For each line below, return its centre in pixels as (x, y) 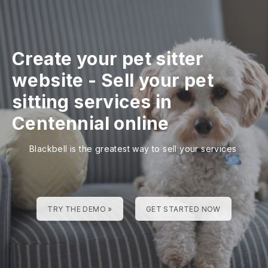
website (48, 80)
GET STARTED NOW (183, 209)
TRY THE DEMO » (80, 209)
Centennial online (91, 123)
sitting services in (92, 102)
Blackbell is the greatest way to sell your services (133, 149)
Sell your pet (158, 80)
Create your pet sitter (108, 59)
